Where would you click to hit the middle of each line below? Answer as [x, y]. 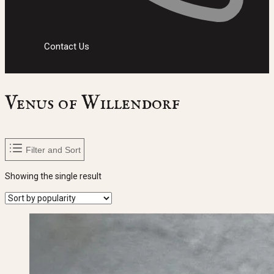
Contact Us [67, 46]
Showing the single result [53, 176]
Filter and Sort [53, 150]
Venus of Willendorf [92, 104]
